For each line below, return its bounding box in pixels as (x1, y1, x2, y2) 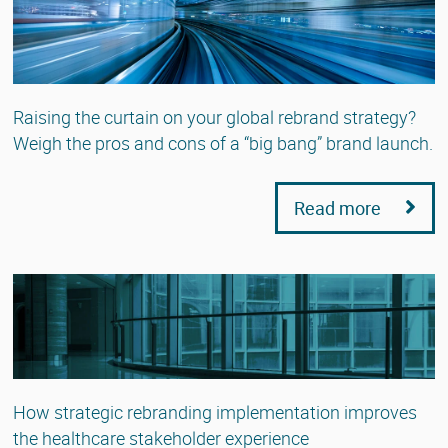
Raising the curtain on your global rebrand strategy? (13, 104, 416, 129)
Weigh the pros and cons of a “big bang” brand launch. (13, 130, 433, 155)
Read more (294, 195, 385, 220)
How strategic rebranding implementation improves (13, 399, 417, 424)
